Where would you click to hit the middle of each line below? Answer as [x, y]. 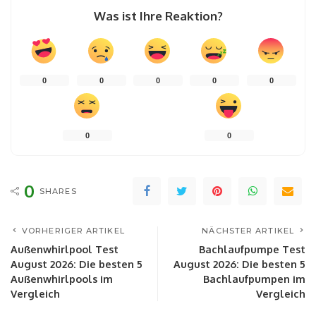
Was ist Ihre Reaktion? [158, 16]
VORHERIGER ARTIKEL [73, 230]
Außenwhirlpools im [62, 278]
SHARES [58, 191]
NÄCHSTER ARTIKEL [248, 230]
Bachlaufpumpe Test [252, 249]
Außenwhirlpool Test [65, 249]
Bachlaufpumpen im [254, 278]
